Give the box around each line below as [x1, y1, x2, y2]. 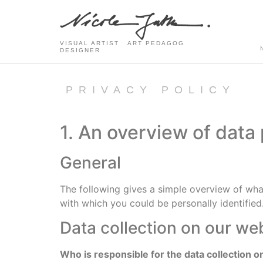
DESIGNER [60, 47, 100, 53]
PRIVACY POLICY [66, 84, 235, 96]
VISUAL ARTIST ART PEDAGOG [60, 40, 190, 46]
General [60, 153, 121, 173]
